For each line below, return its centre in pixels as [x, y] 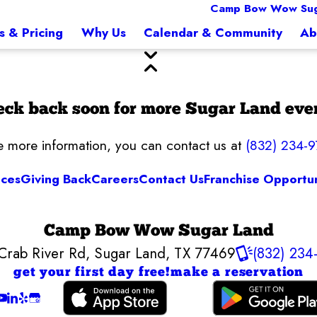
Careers [115, 179]
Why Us [103, 33]
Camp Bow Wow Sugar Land [158, 231]
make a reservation [237, 272]
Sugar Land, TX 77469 [165, 253]
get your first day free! [92, 272]
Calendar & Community [213, 33]
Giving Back [56, 179]
